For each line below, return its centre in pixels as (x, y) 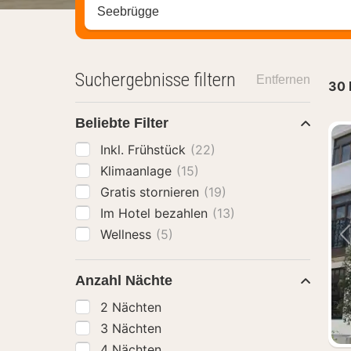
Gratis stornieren (152, 192)
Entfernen (283, 80)
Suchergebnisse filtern (156, 80)
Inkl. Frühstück (145, 150)
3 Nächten (131, 328)
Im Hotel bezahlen (156, 213)
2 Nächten (131, 307)
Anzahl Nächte (124, 280)
